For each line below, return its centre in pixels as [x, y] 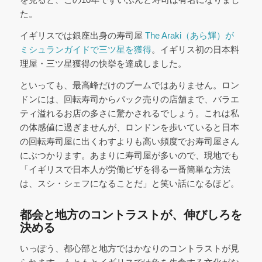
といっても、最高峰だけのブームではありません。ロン [129, 85]
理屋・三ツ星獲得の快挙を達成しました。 [103, 64]
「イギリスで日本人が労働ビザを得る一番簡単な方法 [125, 169]
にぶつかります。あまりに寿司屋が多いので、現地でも [129, 155]
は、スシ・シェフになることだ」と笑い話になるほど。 [129, 183]
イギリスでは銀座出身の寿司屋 [82, 36]
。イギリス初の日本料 [195, 50]
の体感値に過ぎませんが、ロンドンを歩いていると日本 [129, 127]
